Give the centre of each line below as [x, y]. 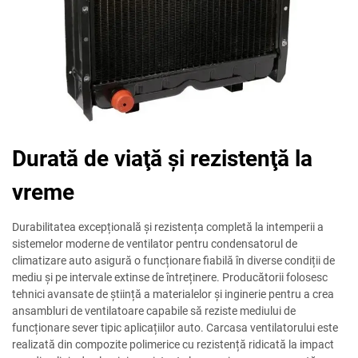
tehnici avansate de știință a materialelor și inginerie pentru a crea [173, 294]
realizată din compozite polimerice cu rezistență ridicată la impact [173, 345]
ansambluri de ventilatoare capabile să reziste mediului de [154, 311]
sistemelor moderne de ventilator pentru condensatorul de [155, 244]
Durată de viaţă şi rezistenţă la [162, 159]
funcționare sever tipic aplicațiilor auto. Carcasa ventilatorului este [175, 328]
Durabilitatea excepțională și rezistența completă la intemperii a [168, 227]
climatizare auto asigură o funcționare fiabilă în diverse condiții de [173, 261]
